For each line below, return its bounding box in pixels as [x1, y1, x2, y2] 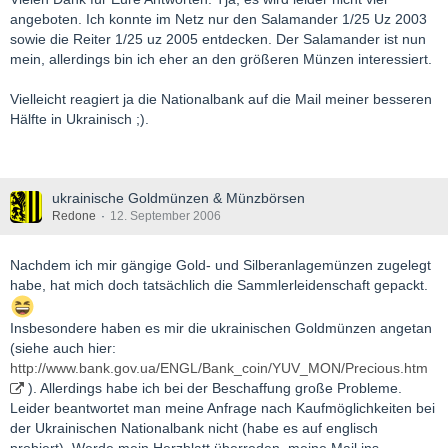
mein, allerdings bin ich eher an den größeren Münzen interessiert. [10, 51, 432, 68]
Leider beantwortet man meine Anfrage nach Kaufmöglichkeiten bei [10, 400, 435, 417]
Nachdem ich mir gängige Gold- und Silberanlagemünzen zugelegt [10, 257, 431, 274]
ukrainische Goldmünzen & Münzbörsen [52, 190, 305, 207]
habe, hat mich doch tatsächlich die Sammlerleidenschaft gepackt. [10, 277, 428, 294]
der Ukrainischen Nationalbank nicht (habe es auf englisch [10, 420, 378, 437]
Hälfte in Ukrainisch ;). [10, 111, 149, 128]
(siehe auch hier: [10, 340, 116, 357]
